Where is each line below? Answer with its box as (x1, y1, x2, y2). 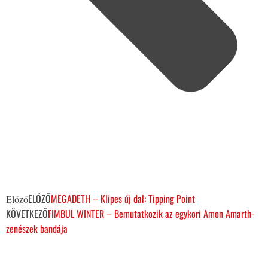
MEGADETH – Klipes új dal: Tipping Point (51, 191, 195, 206)
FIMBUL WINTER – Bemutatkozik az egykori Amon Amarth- (48, 206, 254, 221)
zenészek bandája (6, 221, 68, 236)
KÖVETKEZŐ (6, 206, 48, 221)
